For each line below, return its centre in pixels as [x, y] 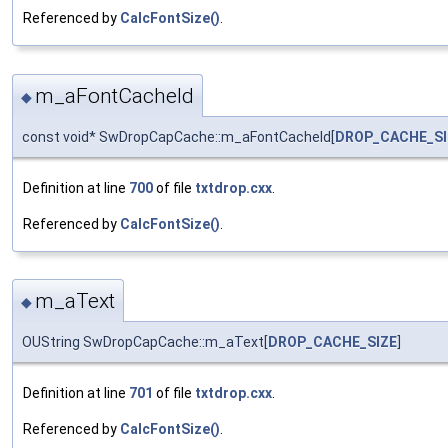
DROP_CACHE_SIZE [332, 342]
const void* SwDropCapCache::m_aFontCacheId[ [178, 136]
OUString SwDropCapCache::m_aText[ [145, 342]
